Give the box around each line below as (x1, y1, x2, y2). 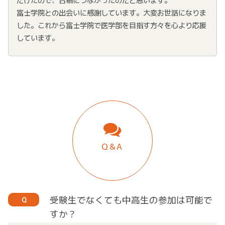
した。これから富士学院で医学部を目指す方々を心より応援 (17, 20, 206, 31)
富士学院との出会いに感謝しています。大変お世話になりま (17, 7, 206, 18)
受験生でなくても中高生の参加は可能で (50, 193, 213, 206)
